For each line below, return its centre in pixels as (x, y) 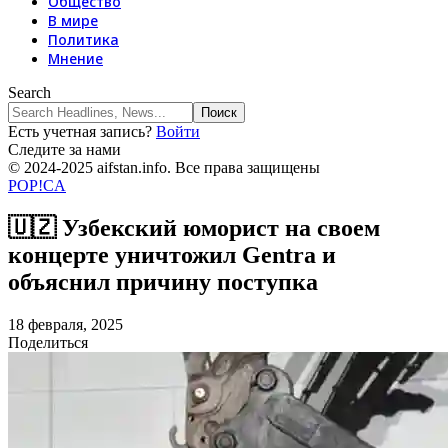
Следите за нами (64, 149)
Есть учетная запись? (82, 131)
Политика (83, 39)
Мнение (75, 58)
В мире (73, 20)
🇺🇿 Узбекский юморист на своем (194, 227)
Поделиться (48, 342)
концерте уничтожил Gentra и (172, 254)
